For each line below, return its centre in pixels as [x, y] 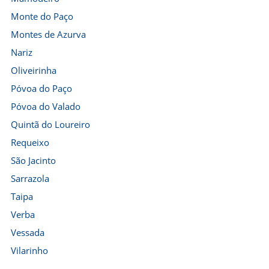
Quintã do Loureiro [50, 124]
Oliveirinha [34, 70]
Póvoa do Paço [41, 88]
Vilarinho [29, 250]
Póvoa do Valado [46, 106]
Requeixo [30, 142]
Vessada [28, 232]
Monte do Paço [42, 16]
